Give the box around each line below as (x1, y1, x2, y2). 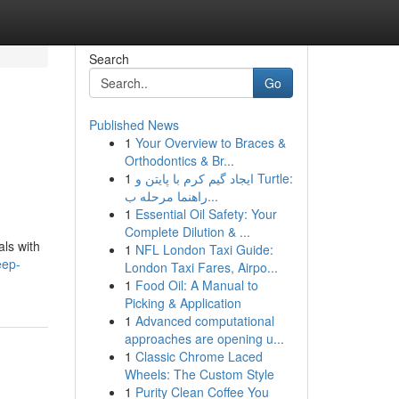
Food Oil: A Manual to (134, 276, 258, 294)
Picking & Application (124, 294, 241, 312)
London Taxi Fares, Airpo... (124, 258, 278, 276)
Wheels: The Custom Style (124, 365, 274, 383)
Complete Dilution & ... (124, 223, 250, 240)
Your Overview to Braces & (134, 134, 286, 151)
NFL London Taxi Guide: (134, 240, 273, 258)
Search (88, 50, 129, 68)
